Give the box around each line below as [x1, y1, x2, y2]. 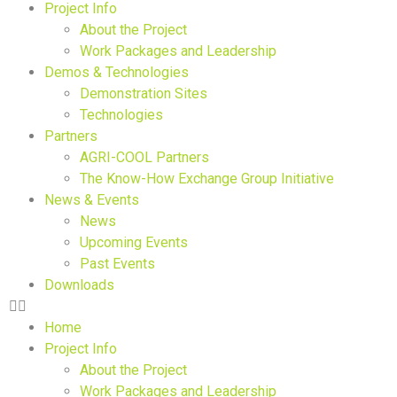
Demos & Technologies [44, 64, 189, 81]
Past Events [80, 255, 155, 272]
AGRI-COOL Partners [80, 149, 209, 166]
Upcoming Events [80, 234, 188, 251]
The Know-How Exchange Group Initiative [80, 170, 334, 187]
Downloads [44, 276, 114, 293]
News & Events [44, 191, 139, 208]
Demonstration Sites [80, 85, 207, 102]
